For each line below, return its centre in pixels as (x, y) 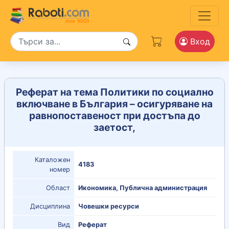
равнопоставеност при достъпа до (114, 116)
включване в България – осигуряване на (114, 104)
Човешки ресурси (109, 207)
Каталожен (52, 160)
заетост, (114, 127)
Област (58, 188)
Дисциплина (50, 207)
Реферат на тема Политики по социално (114, 92)
